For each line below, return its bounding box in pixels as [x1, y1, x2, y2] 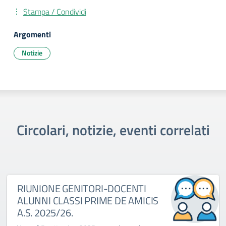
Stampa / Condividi [23, 6, 86, 18]
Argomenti [14, 28, 51, 40]
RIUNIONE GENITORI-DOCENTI [17, 181, 147, 196]
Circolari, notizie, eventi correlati [16, 119, 210, 141]
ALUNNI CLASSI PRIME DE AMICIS [17, 193, 159, 208]
